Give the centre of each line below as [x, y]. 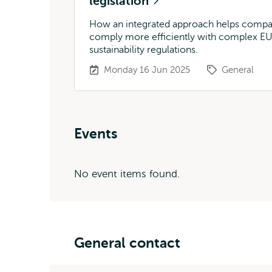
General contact [127, 243]
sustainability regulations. [144, 50]
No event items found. [127, 174]
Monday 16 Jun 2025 [147, 70]
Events [96, 134]
